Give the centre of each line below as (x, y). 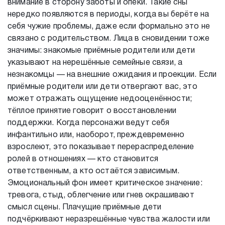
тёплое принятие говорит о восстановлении (92, 111)
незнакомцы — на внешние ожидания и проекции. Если (112, 75)
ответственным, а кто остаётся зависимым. (93, 171)
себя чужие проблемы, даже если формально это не (109, 27)
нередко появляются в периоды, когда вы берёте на (108, 15)
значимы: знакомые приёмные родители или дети (101, 51)
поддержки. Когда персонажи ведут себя (89, 123)
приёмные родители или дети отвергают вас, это (102, 87)
